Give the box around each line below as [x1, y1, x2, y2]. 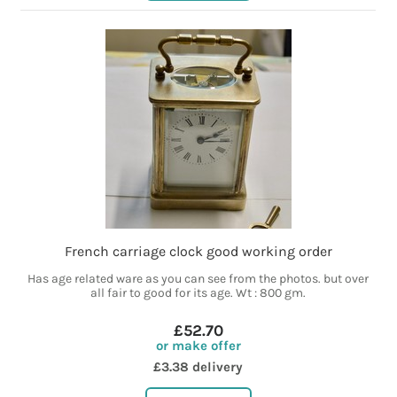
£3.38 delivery [153, 359, 244, 376]
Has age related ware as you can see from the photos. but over [27, 271, 370, 287]
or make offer [155, 338, 241, 354]
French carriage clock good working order [64, 243, 332, 261]
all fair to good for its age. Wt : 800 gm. [90, 285, 307, 301]
